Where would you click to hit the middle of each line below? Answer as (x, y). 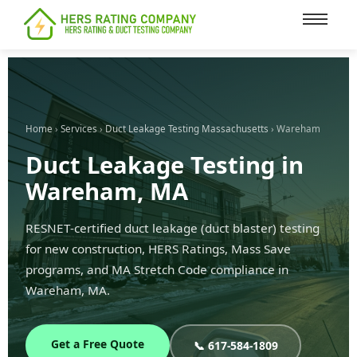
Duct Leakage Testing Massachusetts (187, 129)
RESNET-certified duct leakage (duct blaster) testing (173, 228)
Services (79, 129)
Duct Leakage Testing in (165, 165)
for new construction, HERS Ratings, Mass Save (158, 249)
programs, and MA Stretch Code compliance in (157, 270)
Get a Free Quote (98, 344)
